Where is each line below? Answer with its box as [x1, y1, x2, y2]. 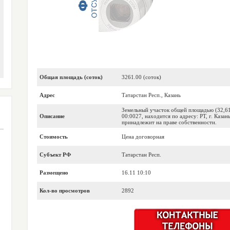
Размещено [39, 169, 68, 176]
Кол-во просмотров [39, 187, 90, 194]
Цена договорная [121, 133, 164, 140]
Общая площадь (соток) [39, 74, 103, 80]
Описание [39, 113, 65, 119]
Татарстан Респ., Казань [121, 92, 181, 98]
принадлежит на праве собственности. [121, 119, 217, 125]
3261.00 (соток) [121, 74, 161, 80]
